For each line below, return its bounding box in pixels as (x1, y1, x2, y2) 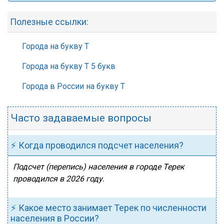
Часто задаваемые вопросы (10, 112, 151, 124)
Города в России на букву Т (22, 81, 125, 91)
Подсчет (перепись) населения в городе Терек (13, 162, 184, 171)
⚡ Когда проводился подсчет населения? (10, 140, 183, 150)
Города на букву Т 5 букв (22, 61, 115, 71)
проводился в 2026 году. (13, 174, 104, 183)
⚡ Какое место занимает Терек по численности (10, 202, 206, 213)
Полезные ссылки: (10, 16, 88, 27)
